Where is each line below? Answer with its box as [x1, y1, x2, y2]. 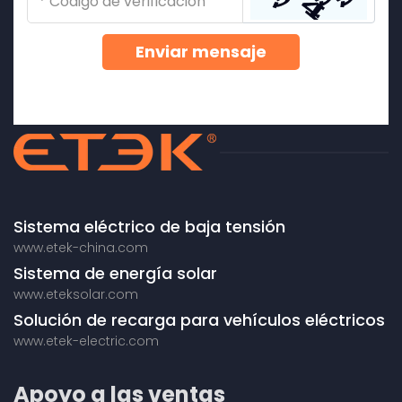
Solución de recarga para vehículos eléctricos [13, 309, 385, 332]
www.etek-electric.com [13, 332, 159, 351]
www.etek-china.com [13, 239, 148, 258]
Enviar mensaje [135, 40, 267, 64]
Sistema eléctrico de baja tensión [13, 215, 285, 239]
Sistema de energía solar [13, 262, 217, 285]
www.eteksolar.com [13, 285, 138, 304]
